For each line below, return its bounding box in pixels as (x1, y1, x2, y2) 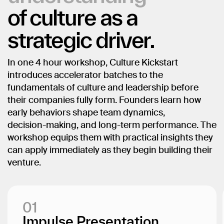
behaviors (29, 108, 70, 118)
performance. (142, 121, 198, 130)
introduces (7, 71, 52, 80)
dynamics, (123, 108, 165, 118)
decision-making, (7, 121, 78, 130)
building (158, 146, 191, 155)
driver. (95, 26, 155, 53)
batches (103, 71, 137, 80)
